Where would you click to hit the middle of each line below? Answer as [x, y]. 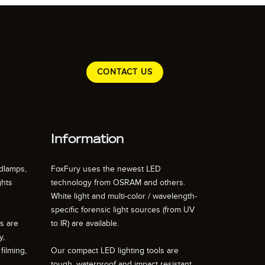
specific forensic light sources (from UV [123, 210]
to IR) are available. [85, 224]
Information [87, 140]
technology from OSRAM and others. [118, 183]
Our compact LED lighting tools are [115, 251]
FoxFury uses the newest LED [106, 169]
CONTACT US [125, 72]
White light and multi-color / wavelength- [124, 196]
